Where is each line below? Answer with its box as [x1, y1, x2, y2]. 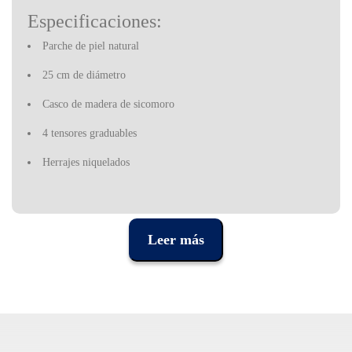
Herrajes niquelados [42, 156, 130, 169]
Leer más [148, 232, 204, 248]
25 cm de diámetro [42, 69, 126, 82]
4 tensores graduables [42, 127, 137, 140]
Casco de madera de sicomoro [42, 98, 174, 111]
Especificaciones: [27, 11, 162, 32]
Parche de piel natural [42, 40, 139, 53]
